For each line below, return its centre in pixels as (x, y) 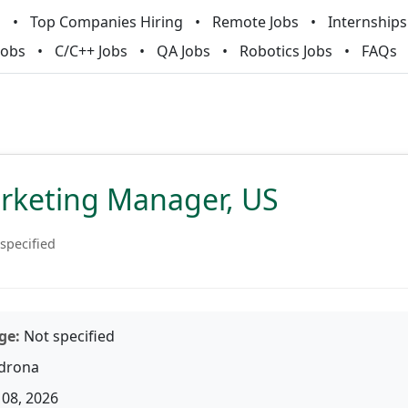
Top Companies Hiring (106, 22)
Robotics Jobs (286, 51)
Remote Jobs (255, 22)
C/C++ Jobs (91, 51)
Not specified (67, 336)
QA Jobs (184, 51)
